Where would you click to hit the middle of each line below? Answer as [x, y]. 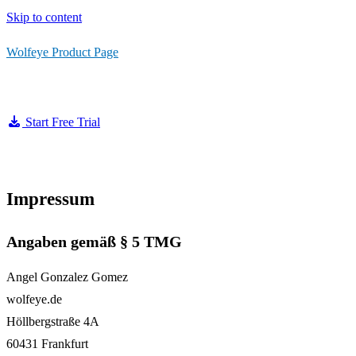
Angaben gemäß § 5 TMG [94, 242]
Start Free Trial [63, 122]
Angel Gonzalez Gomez [67, 277]
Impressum [50, 199]
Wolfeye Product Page [62, 52]
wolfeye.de [34, 299]
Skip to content [44, 17]
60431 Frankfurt [47, 343]
